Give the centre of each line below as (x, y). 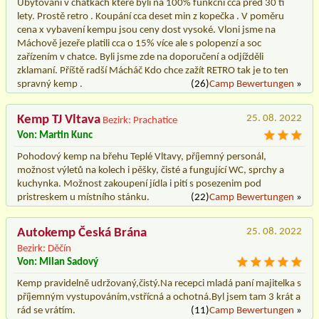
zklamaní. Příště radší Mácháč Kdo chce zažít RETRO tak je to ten (153, 70)
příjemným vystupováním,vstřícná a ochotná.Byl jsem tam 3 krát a (159, 297)
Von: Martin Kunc (55, 135)
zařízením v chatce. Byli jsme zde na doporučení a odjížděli (140, 57)
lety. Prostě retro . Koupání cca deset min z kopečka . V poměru (151, 16)
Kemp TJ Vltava (59, 120)
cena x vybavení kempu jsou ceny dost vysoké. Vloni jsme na (146, 30)
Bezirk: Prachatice (140, 120)
